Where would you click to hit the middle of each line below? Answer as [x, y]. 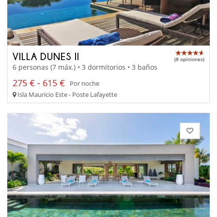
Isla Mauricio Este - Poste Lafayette [67, 95]
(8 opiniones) [189, 59]
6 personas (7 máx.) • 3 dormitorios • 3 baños [85, 67]
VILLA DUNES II [46, 56]
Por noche [85, 83]
